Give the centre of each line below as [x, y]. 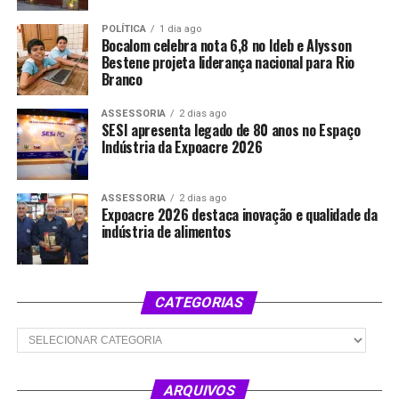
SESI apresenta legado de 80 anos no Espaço [231, 130]
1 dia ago [180, 29]
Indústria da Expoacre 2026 [182, 147]
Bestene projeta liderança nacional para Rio [228, 62]
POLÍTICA [123, 29]
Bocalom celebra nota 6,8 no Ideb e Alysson [226, 45]
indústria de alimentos [166, 232]
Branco [122, 79]
